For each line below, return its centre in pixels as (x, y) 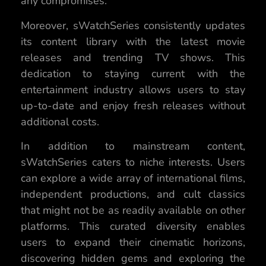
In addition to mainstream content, (133, 146)
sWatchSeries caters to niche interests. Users (133, 162)
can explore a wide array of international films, (133, 178)
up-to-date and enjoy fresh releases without (133, 105)
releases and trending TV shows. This (133, 57)
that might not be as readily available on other (133, 210)
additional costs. (60, 121)
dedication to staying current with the (133, 73)
